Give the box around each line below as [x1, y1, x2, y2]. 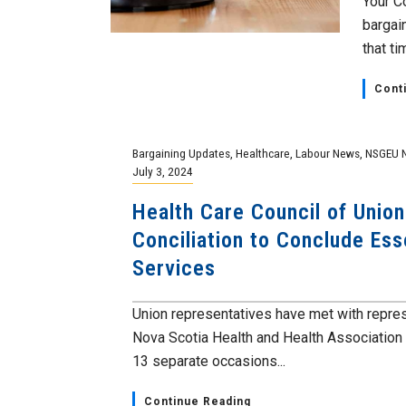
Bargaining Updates [132, 146, 231, 160]
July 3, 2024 [132, 164, 194, 179]
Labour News [295, 146, 361, 160]
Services [132, 256, 217, 281]
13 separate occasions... [132, 353, 286, 370]
